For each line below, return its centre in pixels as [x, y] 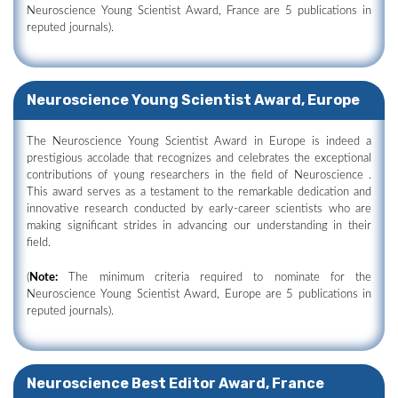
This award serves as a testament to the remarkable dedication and [199, 192]
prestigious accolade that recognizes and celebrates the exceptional [199, 159]
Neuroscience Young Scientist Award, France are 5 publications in [199, 11]
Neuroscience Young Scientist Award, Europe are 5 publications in [199, 295]
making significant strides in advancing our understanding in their [199, 226]
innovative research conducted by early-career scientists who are [199, 209]
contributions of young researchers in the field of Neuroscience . [199, 175]
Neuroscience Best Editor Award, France [175, 383]
